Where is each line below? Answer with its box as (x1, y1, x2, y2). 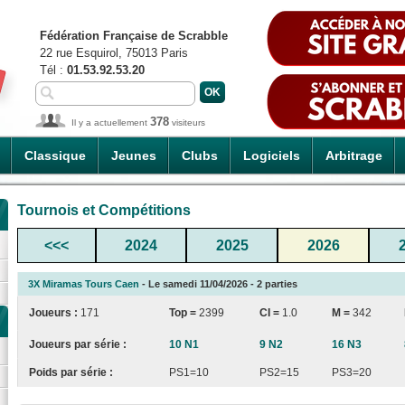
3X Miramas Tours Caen (28, 278, 139, 289)
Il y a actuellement (71, 118, 150, 127)
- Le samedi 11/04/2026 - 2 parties (139, 278, 297, 289)
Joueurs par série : (29, 337, 127, 351)
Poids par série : (29, 365, 113, 379)
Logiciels (243, 148, 300, 163)
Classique (24, 148, 86, 163)
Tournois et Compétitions (17, 202, 191, 218)
